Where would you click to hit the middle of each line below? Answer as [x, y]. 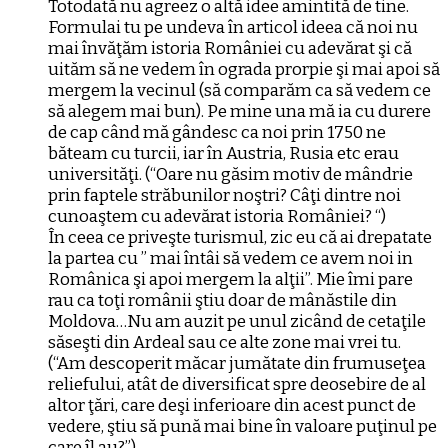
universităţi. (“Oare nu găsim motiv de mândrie [230, 174]
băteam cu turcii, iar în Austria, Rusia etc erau [223, 153]
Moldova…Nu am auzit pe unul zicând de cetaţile [237, 321]
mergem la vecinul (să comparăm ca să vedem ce [239, 90]
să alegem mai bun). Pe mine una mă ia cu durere [239, 111]
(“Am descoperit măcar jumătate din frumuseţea [237, 363]
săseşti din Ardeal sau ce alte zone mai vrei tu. [224, 342]
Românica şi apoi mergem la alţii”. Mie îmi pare [230, 279]
